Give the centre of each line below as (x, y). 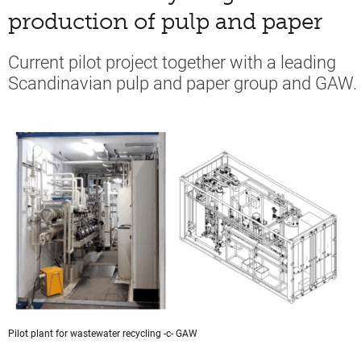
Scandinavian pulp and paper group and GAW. (183, 83)
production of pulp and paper (165, 21)
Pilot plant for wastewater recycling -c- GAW (103, 333)
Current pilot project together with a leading (172, 62)
